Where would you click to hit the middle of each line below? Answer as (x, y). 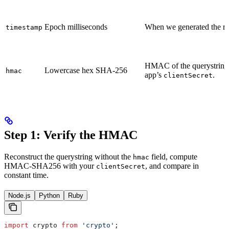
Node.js (19, 195)
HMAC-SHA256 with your (50, 166)
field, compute (173, 156)
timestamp (24, 27)
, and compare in (172, 166)
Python (49, 195)
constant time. (26, 175)
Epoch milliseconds (76, 27)
